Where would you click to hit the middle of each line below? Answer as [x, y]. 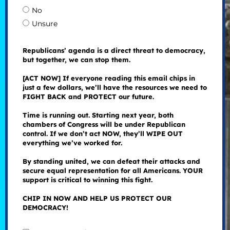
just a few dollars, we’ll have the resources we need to [114, 88]
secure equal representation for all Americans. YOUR [112, 171]
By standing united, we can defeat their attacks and [111, 161]
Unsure [44, 24]
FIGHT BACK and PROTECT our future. [88, 97]
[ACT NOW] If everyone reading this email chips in [109, 78]
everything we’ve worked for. [72, 143]
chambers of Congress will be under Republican [104, 124]
